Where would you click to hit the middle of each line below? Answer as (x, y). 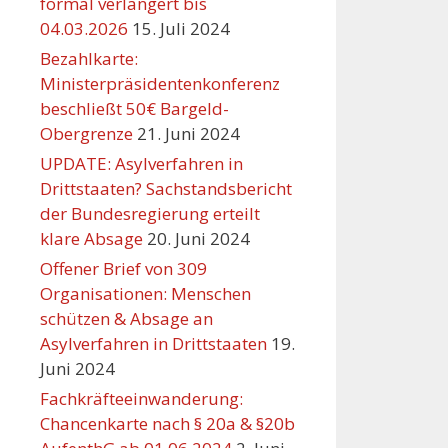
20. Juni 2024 (198, 239)
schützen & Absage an (126, 319)
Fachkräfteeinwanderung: (141, 399)
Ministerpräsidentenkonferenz (160, 84)
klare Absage (91, 239)
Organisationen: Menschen (145, 294)
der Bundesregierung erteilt (150, 214)
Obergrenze (86, 134)
